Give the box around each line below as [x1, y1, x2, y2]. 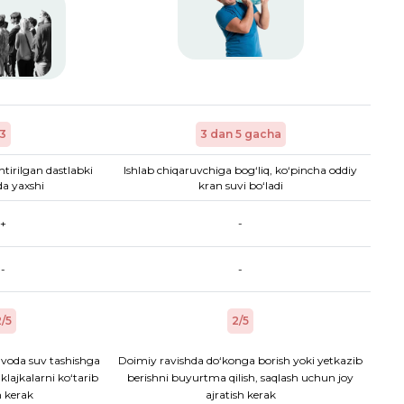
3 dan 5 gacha [199, 127, 281, 142]
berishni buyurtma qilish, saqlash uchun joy [127, 371, 353, 385]
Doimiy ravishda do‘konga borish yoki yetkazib [118, 353, 363, 368]
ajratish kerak [205, 388, 276, 402]
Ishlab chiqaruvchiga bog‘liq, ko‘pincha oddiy [124, 163, 357, 178]
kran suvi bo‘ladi [197, 179, 283, 193]
